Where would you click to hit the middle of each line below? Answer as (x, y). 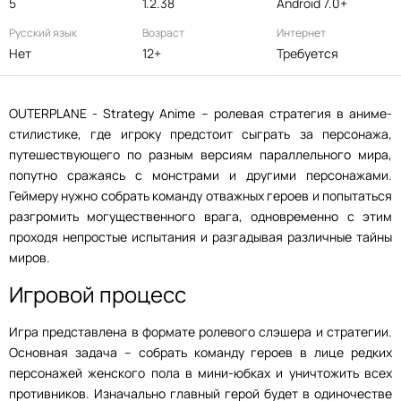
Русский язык (43, 33)
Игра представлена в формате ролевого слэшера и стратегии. (200, 332)
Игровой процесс (98, 294)
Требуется (307, 53)
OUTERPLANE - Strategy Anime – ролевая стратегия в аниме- (200, 113)
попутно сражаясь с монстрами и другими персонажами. (200, 175)
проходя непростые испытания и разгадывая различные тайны (200, 237)
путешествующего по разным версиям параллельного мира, (200, 154)
